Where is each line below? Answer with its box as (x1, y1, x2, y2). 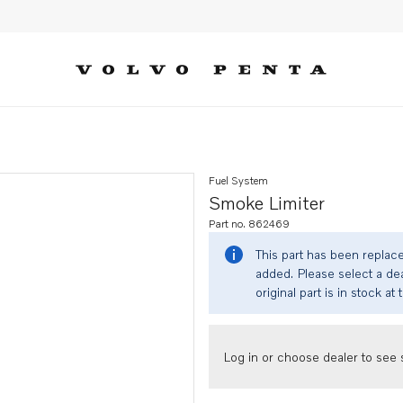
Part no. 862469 (209, 217, 290, 230)
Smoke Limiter (209, 192, 325, 213)
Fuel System (209, 174, 268, 187)
